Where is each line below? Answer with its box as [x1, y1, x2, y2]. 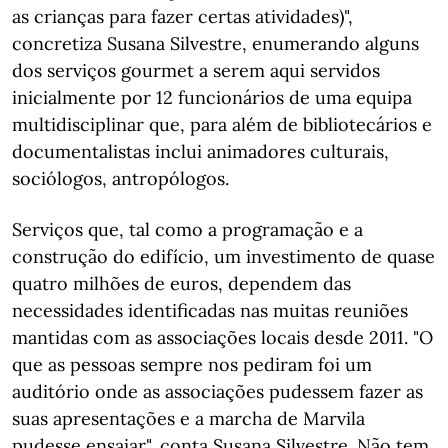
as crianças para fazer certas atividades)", [12, 5, 353, 28]
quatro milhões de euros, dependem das [12, 272, 351, 295]
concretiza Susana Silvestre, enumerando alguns [12, 32, 419, 55]
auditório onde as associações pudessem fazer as [12, 380, 423, 403]
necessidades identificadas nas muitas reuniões [12, 299, 408, 322]
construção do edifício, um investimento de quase [12, 245, 435, 268]
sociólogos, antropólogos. [12, 167, 229, 190]
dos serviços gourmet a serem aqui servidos [12, 59, 380, 82]
